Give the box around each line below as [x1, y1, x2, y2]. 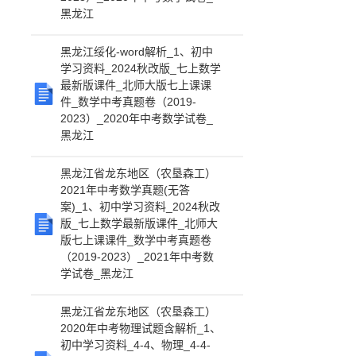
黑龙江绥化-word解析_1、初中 [60, 45, 214, 58]
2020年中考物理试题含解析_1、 [60, 322, 222, 335]
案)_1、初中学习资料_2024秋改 [60, 200, 221, 213]
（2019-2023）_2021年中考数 [60, 250, 215, 263]
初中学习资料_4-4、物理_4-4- [60, 339, 211, 351]
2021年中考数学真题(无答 [60, 184, 191, 196]
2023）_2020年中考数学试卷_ [60, 112, 214, 125]
